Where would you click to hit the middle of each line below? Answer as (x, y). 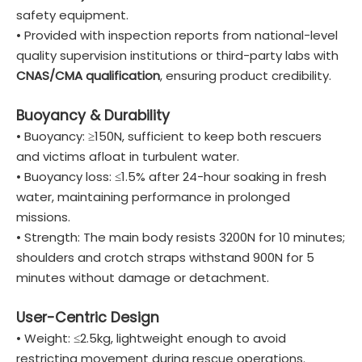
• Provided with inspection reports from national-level (177, 35)
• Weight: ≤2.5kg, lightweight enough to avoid (151, 338)
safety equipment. (72, 15)
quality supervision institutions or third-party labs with (177, 55)
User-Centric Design (88, 318)
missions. (43, 217)
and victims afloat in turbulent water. (128, 156)
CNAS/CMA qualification (88, 76)
